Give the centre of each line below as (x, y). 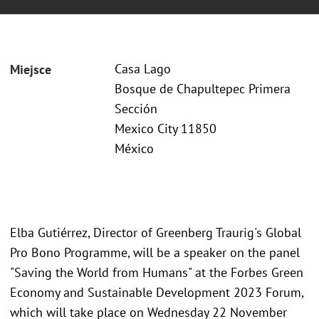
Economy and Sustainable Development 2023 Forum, (157, 292)
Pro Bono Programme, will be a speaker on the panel (155, 252)
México (134, 149)
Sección (136, 109)
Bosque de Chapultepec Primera (203, 89)
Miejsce (31, 70)
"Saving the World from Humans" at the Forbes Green (157, 272)
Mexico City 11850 (166, 129)
